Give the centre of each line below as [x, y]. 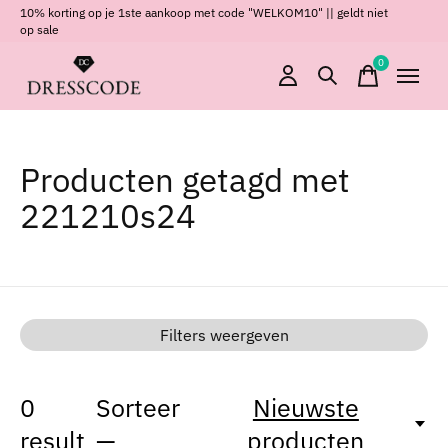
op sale [39, 29]
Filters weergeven [224, 335]
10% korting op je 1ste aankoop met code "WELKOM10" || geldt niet [204, 12]
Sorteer [138, 407]
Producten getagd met [185, 179]
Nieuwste [305, 407]
